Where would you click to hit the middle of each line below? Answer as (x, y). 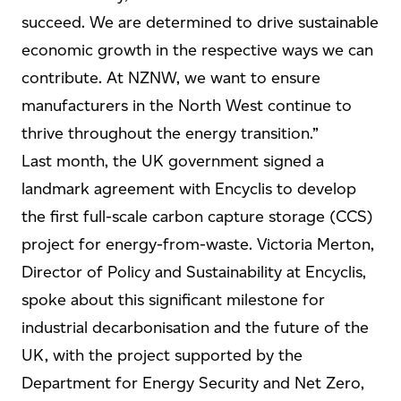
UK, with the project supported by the (162, 355)
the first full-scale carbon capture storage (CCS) (197, 217)
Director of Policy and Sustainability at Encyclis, (194, 272)
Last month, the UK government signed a (173, 161)
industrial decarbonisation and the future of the (195, 328)
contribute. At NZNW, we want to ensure (171, 78)
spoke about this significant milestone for (173, 300)
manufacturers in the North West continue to (187, 106)
